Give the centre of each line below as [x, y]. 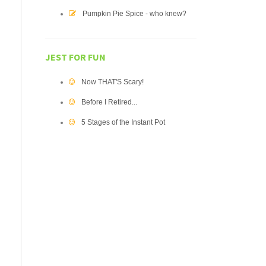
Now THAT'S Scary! [113, 82]
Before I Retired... [109, 102]
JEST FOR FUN [75, 57]
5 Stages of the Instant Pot [123, 122]
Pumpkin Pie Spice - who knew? [134, 14]
